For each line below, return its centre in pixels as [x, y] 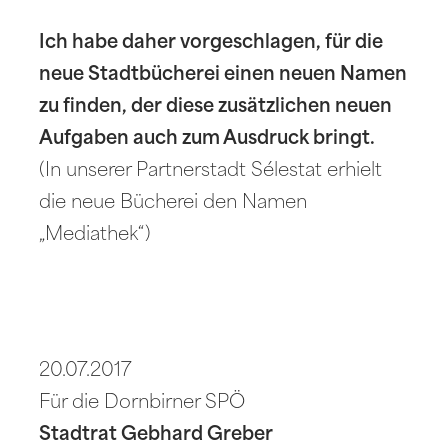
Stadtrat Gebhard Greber [156, 435]
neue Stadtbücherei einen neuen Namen [223, 75]
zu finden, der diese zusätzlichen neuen [216, 107]
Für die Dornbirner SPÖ [142, 403]
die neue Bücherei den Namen [173, 203]
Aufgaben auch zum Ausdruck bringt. [207, 139]
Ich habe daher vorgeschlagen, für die [211, 43]
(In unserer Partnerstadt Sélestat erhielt [211, 171]
